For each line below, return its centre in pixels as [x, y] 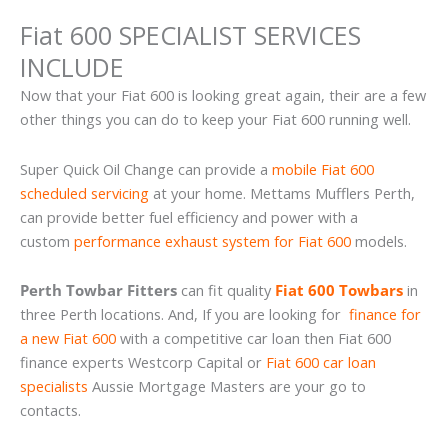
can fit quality [226, 290]
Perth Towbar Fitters [98, 290]
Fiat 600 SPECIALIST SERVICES [190, 35]
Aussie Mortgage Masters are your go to [227, 386]
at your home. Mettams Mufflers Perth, [282, 192]
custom [47, 240]
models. [379, 240]
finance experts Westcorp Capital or [143, 362]
